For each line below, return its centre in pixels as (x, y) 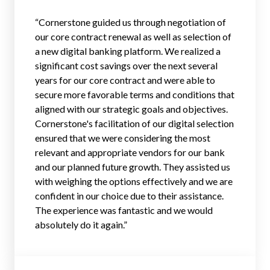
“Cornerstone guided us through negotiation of (130, 22)
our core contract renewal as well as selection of (133, 36)
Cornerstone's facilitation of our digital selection (134, 123)
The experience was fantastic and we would (124, 210)
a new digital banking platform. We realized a (128, 51)
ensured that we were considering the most (123, 138)
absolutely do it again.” (81, 224)
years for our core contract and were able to (125, 80)
